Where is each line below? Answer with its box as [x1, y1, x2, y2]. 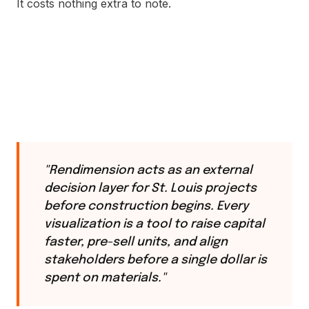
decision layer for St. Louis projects [44, 182, 257, 195]
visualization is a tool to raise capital [44, 218, 265, 230]
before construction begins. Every [44, 200, 248, 212]
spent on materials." [44, 272, 166, 284]
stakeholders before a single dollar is [44, 254, 267, 266]
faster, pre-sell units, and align [44, 236, 228, 248]
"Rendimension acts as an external [44, 164, 252, 177]
